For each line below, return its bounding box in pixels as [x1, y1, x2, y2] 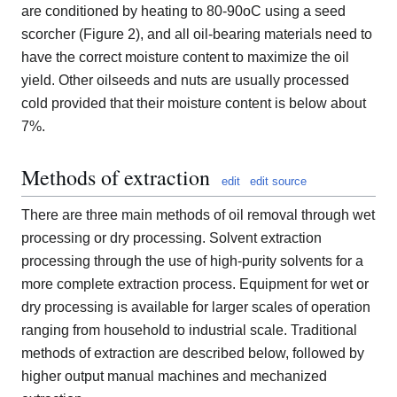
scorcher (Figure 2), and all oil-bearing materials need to [21, 27, 372, 43]
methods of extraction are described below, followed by [21, 346, 364, 362]
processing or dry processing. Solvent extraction [21, 230, 322, 246]
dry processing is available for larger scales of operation [21, 300, 370, 315]
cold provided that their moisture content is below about [21, 96, 366, 112]
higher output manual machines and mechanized [21, 369, 327, 385]
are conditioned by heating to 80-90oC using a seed [21, 4, 346, 19]
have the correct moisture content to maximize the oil [21, 50, 349, 66]
